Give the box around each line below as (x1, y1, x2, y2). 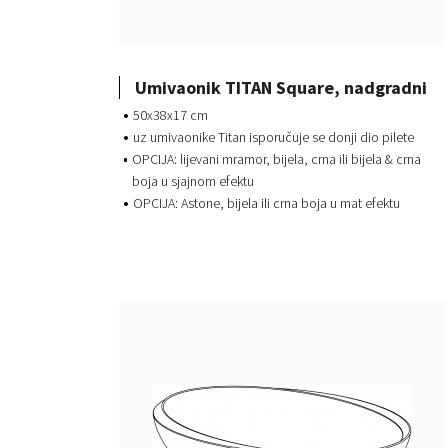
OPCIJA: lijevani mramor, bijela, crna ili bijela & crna (132, 149, 422, 168)
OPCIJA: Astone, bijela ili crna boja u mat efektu (133, 193, 400, 212)
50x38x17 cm (133, 105, 208, 124)
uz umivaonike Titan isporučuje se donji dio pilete (133, 127, 414, 146)
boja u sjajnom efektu (132, 171, 255, 190)
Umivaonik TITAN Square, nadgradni (135, 75, 427, 99)
